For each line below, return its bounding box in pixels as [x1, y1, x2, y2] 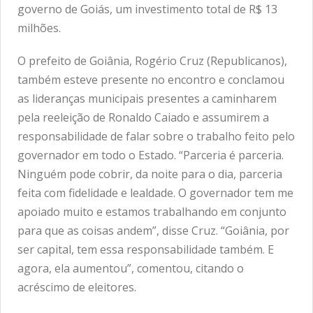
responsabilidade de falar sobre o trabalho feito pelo [17, 129, 295, 145]
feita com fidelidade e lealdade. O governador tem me [17, 185, 293, 201]
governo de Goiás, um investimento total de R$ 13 [17, 1, 277, 17]
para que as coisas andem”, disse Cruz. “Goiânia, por [17, 223, 289, 239]
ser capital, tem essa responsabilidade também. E [17, 242, 274, 258]
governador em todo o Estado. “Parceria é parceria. [17, 147, 284, 163]
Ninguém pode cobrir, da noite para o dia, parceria [17, 166, 282, 182]
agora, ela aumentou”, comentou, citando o [17, 261, 244, 277]
